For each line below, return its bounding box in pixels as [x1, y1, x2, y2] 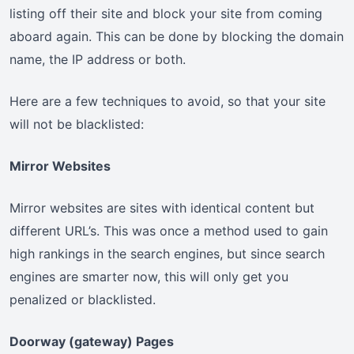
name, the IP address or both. [9, 51, 186, 68]
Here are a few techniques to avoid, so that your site [9, 93, 326, 110]
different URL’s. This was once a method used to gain [9, 223, 328, 239]
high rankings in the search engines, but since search [9, 246, 325, 262]
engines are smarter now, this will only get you [9, 269, 288, 285]
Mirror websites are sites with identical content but [9, 200, 314, 217]
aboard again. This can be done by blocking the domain [9, 28, 344, 45]
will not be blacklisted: [9, 116, 144, 133]
